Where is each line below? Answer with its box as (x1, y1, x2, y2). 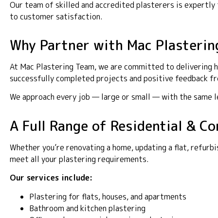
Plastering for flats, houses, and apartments (29, 191, 186, 202)
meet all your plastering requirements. (10, 153, 149, 164)
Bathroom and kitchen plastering (29, 202, 145, 214)
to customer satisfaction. (10, 11, 103, 22)
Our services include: (10, 172, 92, 183)
